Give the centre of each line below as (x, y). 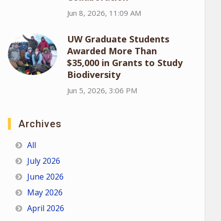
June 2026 (45, 177)
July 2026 (43, 161)
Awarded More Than (112, 51)
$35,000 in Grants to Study (125, 63)
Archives (40, 124)
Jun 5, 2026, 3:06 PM (102, 90)
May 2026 (45, 192)
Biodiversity (93, 74)
